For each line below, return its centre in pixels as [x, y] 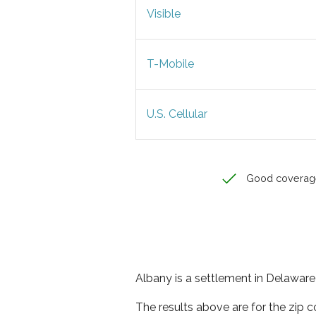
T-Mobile [170, 64]
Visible [164, 14]
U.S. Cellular [177, 114]
